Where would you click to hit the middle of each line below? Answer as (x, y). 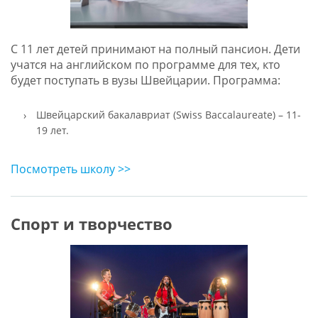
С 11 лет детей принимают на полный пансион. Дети (155, 49)
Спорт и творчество (91, 224)
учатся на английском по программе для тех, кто (145, 65)
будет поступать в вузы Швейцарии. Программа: (145, 81)
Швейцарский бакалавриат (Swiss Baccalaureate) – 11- (168, 115)
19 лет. (52, 131)
